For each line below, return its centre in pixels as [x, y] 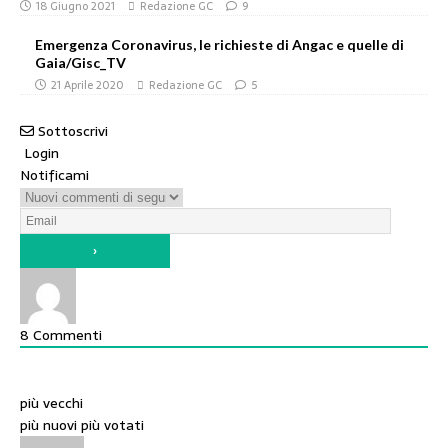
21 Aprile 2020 [87, 85]
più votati [112, 425]
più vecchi [51, 403]
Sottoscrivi [73, 131]
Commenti [65, 335]
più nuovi [48, 425]
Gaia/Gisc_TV [80, 62]
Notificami [54, 175]
